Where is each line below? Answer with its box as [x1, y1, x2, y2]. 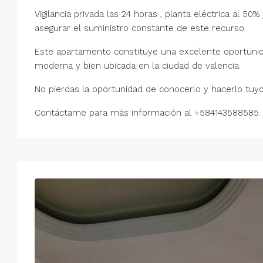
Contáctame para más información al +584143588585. [35, 107, 261, 118]
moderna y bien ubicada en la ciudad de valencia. [35, 60, 241, 71]
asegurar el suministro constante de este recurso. [35, 22, 246, 33]
